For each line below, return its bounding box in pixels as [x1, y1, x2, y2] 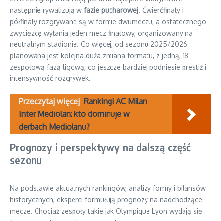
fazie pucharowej [84, 6, 138, 14]
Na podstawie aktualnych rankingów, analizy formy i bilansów [10, 184, 206, 192]
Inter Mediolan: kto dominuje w [19, 109, 130, 119]
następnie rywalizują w [10, 6, 84, 14]
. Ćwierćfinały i [138, 6, 184, 14]
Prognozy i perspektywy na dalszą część [10, 140, 191, 154]
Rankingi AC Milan [84, 96, 147, 106]
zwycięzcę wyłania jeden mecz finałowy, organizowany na [10, 29, 193, 37]
